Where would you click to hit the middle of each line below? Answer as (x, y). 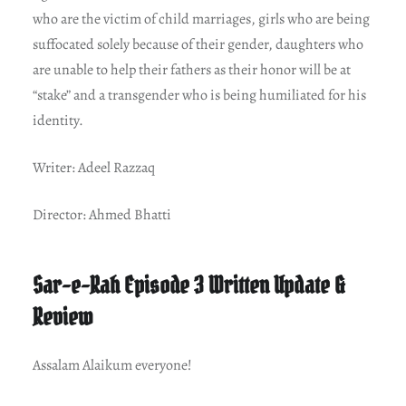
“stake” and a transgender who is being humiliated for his (199, 96)
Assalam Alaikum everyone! (112, 365)
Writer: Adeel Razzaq (93, 168)
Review (63, 317)
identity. (58, 121)
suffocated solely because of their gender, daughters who (198, 45)
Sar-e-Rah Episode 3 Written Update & (188, 285)
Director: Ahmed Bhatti (101, 215)
